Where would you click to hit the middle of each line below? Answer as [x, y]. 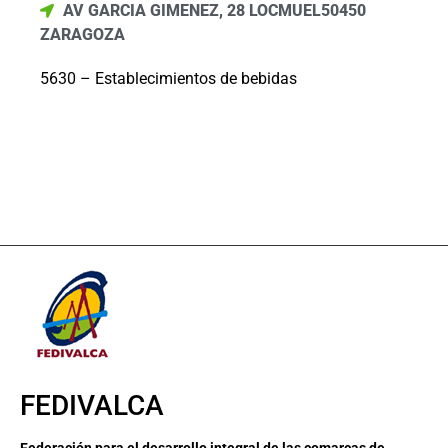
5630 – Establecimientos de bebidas [168, 78]
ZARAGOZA [82, 34]
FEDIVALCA [92, 406]
